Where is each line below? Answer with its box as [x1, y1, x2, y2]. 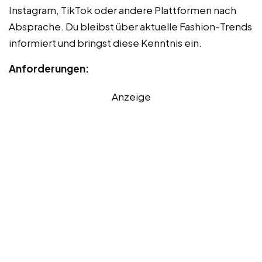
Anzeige [111, 89, 151, 103]
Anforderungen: [9, 61, 89, 75]
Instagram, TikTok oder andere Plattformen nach [9, 3, 236, 16]
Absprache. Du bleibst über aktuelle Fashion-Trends [9, 19, 252, 33]
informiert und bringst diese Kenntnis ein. [9, 36, 202, 49]
